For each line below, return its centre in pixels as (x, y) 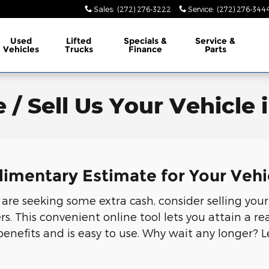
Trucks (79, 49)
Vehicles (21, 49)
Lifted (79, 41)
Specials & (146, 41)
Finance (146, 49)
